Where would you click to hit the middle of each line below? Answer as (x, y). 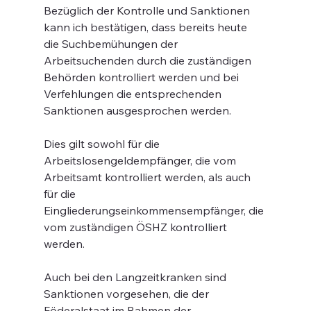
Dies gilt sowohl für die (103, 144)
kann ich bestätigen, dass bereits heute (146, 27)
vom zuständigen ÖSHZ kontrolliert (136, 227)
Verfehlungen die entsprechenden (134, 94)
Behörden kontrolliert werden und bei (142, 77)
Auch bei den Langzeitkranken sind (136, 277)
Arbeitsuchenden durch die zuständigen (149, 60)
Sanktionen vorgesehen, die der (127, 294)
